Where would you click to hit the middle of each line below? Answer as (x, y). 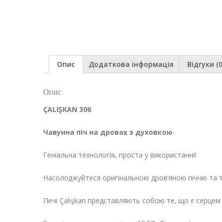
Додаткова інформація (131, 64)
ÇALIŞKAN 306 (67, 110)
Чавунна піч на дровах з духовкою (108, 132)
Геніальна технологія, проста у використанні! (120, 155)
